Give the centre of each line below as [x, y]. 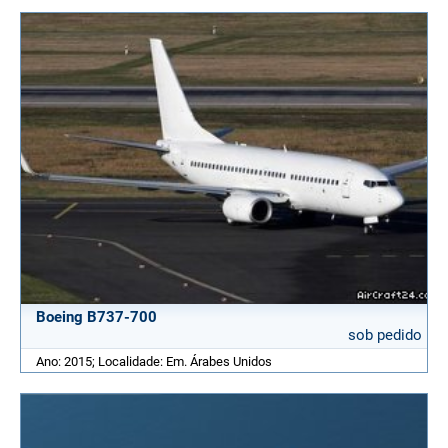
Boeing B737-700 [96, 317]
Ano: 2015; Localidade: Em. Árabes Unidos [154, 362]
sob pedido [385, 335]
